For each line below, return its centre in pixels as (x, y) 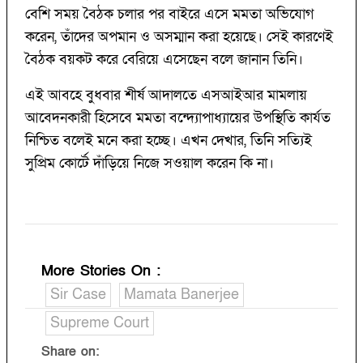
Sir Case (78, 295)
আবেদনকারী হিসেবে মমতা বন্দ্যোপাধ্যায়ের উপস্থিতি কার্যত (178, 118)
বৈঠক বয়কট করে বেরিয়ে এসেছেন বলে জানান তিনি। (164, 60)
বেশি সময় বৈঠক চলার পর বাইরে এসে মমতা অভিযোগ (169, 15)
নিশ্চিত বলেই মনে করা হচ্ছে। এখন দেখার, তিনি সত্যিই (169, 141)
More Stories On (99, 271)
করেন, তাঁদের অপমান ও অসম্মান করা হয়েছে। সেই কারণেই (179, 37)
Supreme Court (100, 323)
